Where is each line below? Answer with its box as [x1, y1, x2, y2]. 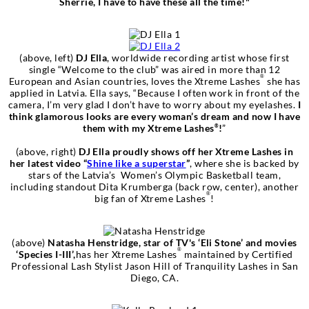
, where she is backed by [190, 157, 299, 169]
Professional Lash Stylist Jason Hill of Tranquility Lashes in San [10, 259, 299, 272]
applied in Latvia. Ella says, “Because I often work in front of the [9, 86, 300, 99]
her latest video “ [10, 157, 88, 169]
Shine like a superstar [87, 157, 186, 169]
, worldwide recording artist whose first [107, 51, 290, 63]
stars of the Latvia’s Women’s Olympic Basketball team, [28, 168, 281, 181]
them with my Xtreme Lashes [83, 121, 215, 134]
